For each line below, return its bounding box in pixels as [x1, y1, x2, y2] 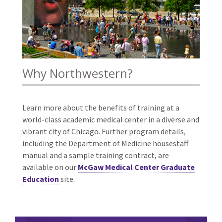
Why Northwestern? [22, 64, 133, 81]
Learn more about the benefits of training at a [22, 102, 179, 112]
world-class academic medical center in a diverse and [22, 114, 199, 124]
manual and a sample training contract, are [22, 150, 169, 160]
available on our [22, 162, 78, 172]
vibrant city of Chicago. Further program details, [22, 126, 186, 136]
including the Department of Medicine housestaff [22, 138, 188, 148]
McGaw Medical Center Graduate [78, 162, 195, 172]
